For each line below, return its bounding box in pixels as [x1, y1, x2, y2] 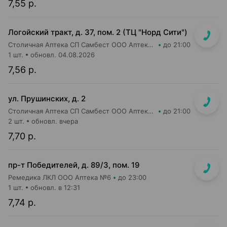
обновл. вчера [31, 117, 78, 125]
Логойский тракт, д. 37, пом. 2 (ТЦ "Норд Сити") [8, 27, 187, 37]
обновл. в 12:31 [30, 183, 80, 192]
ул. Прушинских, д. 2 [8, 94, 86, 103]
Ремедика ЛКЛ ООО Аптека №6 [8, 173, 111, 181]
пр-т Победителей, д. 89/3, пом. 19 [8, 160, 140, 170]
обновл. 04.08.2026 [30, 51, 95, 59]
